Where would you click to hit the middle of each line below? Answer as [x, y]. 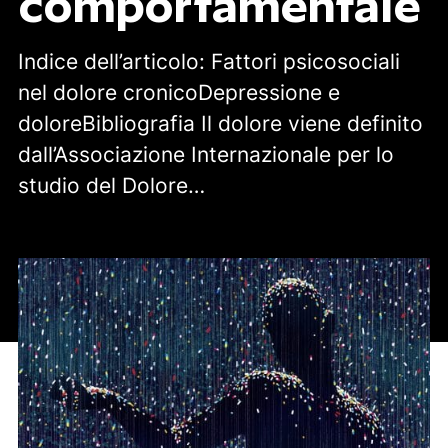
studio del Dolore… [111, 186]
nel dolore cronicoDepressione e [178, 93]
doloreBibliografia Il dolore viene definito [220, 124]
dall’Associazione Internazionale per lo [205, 155]
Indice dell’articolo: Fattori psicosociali [208, 62]
